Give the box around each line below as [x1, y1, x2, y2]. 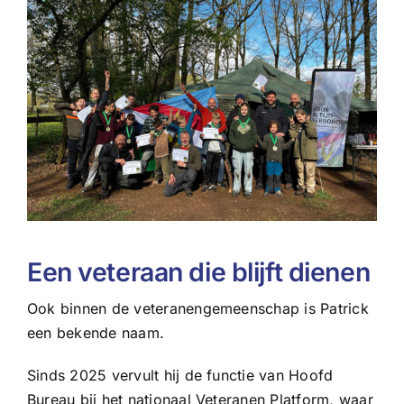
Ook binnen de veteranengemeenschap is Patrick [26, 299, 369, 318]
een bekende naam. [26, 324, 165, 343]
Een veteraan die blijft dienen [26, 256, 371, 289]
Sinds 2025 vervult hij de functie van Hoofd [26, 366, 334, 385]
